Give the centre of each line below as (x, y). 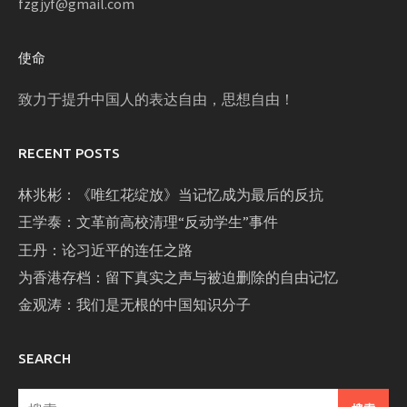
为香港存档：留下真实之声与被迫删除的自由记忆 (178, 277)
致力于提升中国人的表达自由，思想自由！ (156, 99)
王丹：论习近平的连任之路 (105, 249)
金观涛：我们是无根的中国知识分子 (134, 305)
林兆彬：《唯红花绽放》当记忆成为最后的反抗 (171, 194)
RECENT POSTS (69, 153)
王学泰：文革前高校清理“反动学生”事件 (148, 222)
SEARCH (45, 359)
